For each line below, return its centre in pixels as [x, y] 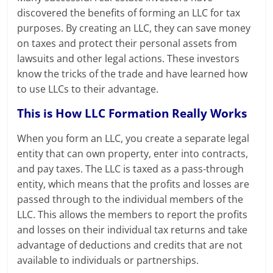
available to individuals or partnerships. [108, 261]
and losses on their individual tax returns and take [133, 230]
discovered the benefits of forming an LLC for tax [129, 13]
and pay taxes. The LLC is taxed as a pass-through [131, 169]
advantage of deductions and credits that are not [130, 245]
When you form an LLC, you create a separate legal [133, 139]
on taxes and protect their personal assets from [127, 44]
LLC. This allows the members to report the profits [133, 215]
